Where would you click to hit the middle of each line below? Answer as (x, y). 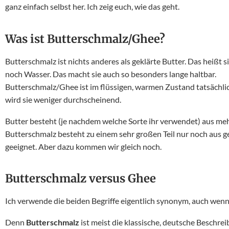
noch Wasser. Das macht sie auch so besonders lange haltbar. (111, 74)
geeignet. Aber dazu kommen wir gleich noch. (83, 146)
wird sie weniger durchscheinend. (63, 99)
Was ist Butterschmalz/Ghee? (85, 39)
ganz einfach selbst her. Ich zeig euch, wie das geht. (92, 6)
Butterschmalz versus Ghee (81, 178)
